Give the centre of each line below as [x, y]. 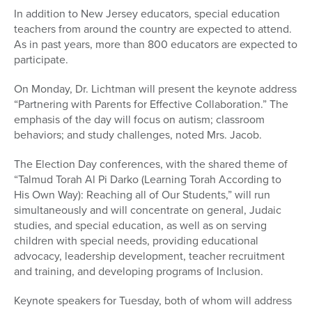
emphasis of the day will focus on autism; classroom [139, 120]
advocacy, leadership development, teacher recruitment [149, 256]
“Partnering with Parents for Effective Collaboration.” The [151, 104]
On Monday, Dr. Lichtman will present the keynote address [155, 89]
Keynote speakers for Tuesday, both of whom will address [153, 301]
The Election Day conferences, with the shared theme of [151, 164]
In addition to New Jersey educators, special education [147, 14]
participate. [41, 60]
